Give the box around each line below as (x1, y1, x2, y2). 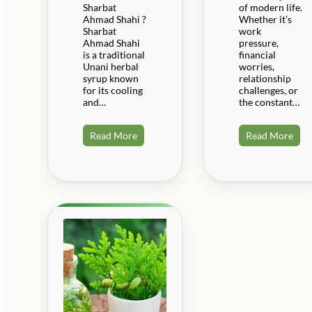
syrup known (83, 72, 139, 84)
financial (238, 48, 276, 61)
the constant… (238, 95, 299, 108)
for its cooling (83, 84, 143, 96)
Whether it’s (238, 13, 292, 25)
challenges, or (238, 84, 298, 96)
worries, (238, 60, 274, 72)
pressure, (238, 36, 279, 49)
